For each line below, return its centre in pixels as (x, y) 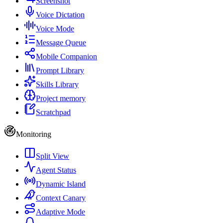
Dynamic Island (61, 184)
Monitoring (34, 134)
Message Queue (61, 43)
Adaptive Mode (60, 212)
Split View (53, 156)
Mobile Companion (66, 57)
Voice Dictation (60, 15)
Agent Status (56, 170)
